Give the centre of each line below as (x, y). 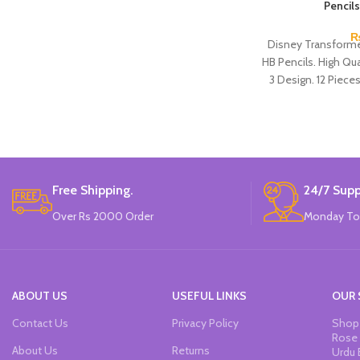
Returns (190, 350)
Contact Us (40, 323)
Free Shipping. (93, 190)
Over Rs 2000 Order (103, 216)
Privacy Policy (205, 323)
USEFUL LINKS (209, 295)
